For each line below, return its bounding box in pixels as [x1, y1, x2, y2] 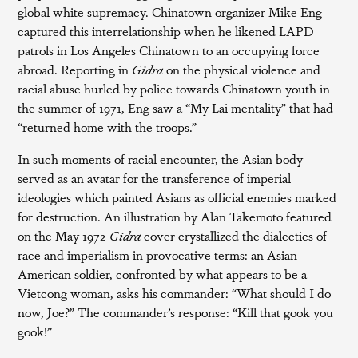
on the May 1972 [18, 225, 110, 245]
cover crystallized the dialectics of [144, 225, 328, 245]
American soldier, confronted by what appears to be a [18, 264, 308, 283]
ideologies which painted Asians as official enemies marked [18, 187, 337, 206]
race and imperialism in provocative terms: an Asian [18, 245, 298, 264]
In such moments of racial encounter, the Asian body [18, 149, 304, 168]
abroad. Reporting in [18, 59, 133, 78]
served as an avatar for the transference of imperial [18, 168, 292, 187]
